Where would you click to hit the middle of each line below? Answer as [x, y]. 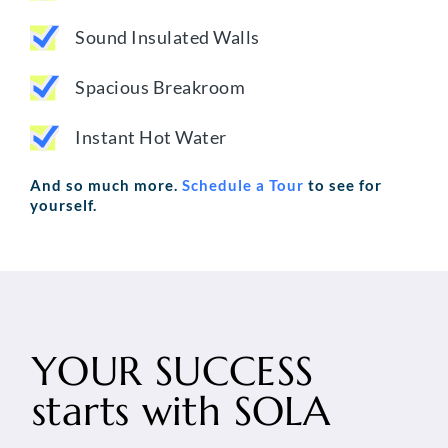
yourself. [63, 205]
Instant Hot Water [151, 137]
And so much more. [106, 185]
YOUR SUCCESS [173, 371]
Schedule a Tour [243, 185]
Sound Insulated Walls [167, 37]
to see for [343, 185]
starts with [127, 411]
